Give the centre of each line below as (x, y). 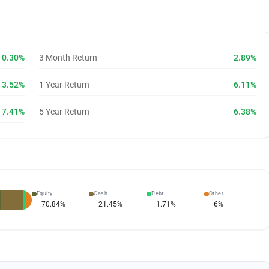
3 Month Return (68, 58)
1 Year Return (64, 85)
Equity (44, 193)
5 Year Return (64, 112)
